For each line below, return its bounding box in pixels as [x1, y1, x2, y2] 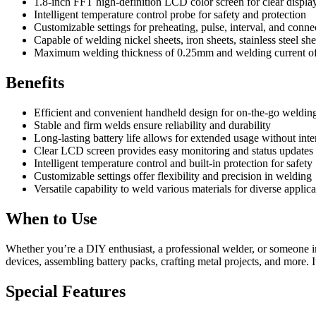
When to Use [6, 209, 97, 228]
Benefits [6, 73, 64, 92]
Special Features [6, 281, 126, 300]
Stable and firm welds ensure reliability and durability [34, 119, 271, 132]
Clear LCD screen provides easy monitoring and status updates [34, 145, 313, 157]
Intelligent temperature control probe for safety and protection [34, 8, 306, 21]
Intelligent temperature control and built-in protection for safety [34, 157, 312, 170]
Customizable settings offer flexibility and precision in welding [34, 170, 312, 183]
